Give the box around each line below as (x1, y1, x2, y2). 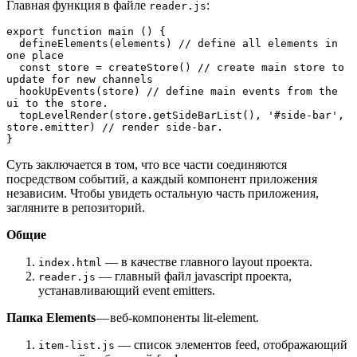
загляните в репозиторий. (6, 200, 145, 214)
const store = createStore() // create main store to (6, 61, 19, 73)
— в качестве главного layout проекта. (102, 254, 312, 269)
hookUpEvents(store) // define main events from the (6, 84, 19, 97)
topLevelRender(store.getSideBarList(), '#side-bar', (6, 108, 19, 121)
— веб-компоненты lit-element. (96, 310, 259, 324)
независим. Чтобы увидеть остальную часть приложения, (6, 186, 319, 200)
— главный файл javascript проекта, (96, 269, 292, 283)
